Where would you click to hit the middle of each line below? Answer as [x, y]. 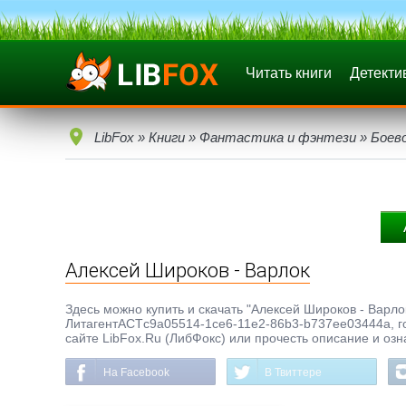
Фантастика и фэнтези [278, 137]
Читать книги [289, 73]
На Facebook [136, 372]
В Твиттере [293, 372]
